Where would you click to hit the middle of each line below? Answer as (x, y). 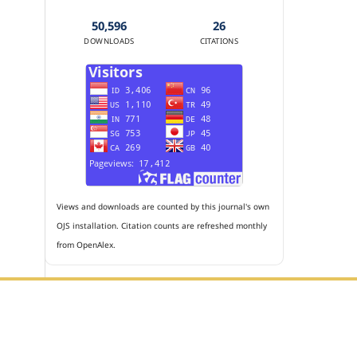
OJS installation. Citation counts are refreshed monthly (162, 225)
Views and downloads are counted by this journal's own (163, 206)
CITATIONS (219, 41)
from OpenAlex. (86, 244)
